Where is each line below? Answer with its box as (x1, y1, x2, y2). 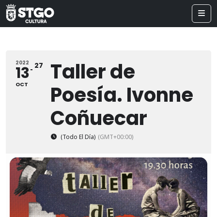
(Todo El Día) (61, 133, 95, 141)
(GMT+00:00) (98, 133, 133, 141)
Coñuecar (50, 105, 147, 132)
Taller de (50, 58, 135, 85)
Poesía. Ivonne (50, 81, 193, 108)
